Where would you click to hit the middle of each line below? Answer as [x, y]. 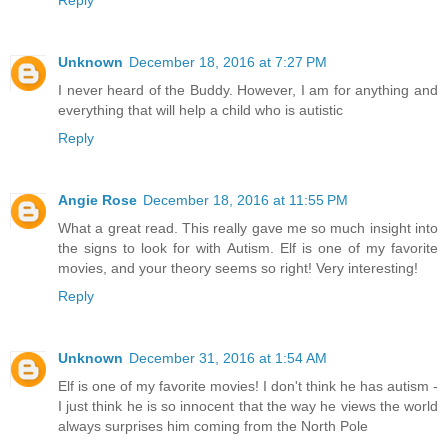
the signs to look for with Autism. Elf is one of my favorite [248, 248]
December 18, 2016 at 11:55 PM [245, 200]
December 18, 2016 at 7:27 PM [228, 62]
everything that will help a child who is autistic [200, 110]
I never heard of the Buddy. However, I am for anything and [248, 90]
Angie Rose [97, 200]
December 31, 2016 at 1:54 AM [228, 358]
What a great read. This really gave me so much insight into [248, 228]
